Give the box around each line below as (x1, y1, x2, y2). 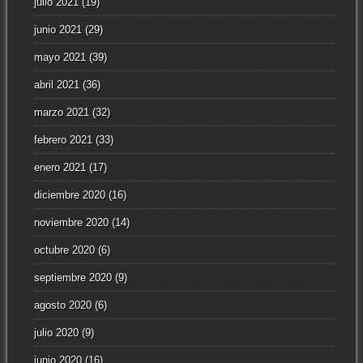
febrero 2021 (33, 133, 92, 146)
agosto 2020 (33, 298, 92, 311)
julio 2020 (33, 326, 79, 339)
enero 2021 (33, 160, 86, 173)
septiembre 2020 (33, 271, 112, 284)
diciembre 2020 (33, 188, 105, 201)
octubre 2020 (33, 243, 95, 256)
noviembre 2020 (33, 216, 109, 228)
